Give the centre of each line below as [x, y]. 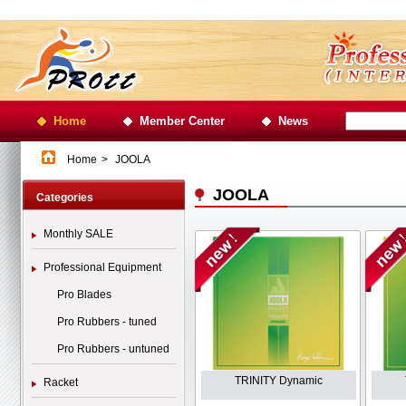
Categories [65, 198]
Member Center [182, 121]
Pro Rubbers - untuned [113, 349]
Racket [61, 382]
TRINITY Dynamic [279, 381]
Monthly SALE [78, 234]
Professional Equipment [102, 267]
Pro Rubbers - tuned [107, 322]
